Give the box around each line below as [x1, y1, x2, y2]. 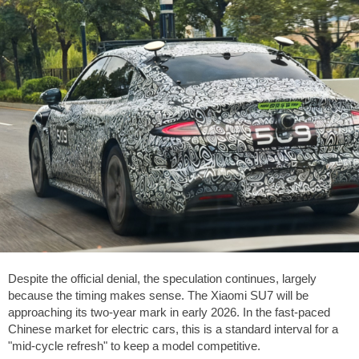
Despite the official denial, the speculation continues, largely [8, 272, 317, 286]
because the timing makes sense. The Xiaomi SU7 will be [8, 288, 309, 303]
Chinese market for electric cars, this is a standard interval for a [8, 322, 338, 337]
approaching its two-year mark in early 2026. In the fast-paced [8, 305, 330, 320]
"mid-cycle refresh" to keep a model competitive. [8, 339, 260, 353]
